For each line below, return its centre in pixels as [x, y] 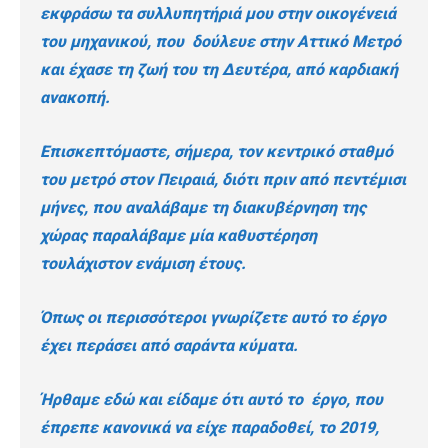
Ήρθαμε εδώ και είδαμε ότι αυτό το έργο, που [211, 400]
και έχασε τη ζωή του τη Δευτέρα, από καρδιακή [219, 70]
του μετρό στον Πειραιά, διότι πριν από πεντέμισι [223, 180]
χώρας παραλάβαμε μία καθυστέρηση [178, 236]
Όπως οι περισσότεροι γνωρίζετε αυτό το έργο [213, 318]
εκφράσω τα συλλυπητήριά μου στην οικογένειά [218, 14]
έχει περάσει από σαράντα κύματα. [169, 346]
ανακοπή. [75, 98]
